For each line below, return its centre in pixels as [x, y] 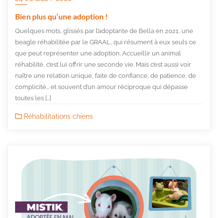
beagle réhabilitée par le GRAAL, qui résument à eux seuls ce [106, 42]
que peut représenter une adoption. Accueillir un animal [98, 53]
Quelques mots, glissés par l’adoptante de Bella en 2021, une [104, 31]
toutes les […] [33, 98]
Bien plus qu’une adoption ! [62, 16]
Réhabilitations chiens [57, 116]
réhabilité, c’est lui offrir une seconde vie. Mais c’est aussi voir [103, 64]
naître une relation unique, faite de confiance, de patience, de [106, 75]
